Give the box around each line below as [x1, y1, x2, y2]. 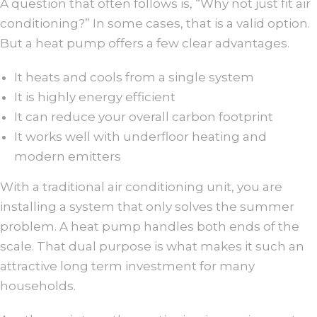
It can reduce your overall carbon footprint [14, 109, 273, 124]
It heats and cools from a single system [14, 69, 254, 84]
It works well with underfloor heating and [14, 129, 267, 144]
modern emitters [14, 149, 121, 163]
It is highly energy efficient [14, 89, 175, 104]
